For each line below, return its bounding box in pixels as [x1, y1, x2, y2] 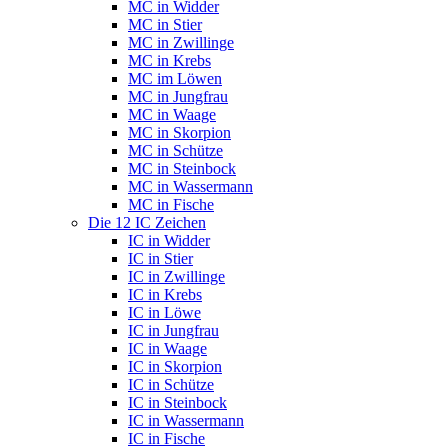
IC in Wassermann [128, 412, 244, 429]
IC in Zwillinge [128, 268, 225, 285]
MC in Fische [128, 196, 214, 213]
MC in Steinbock [128, 160, 236, 177]
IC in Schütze [128, 376, 214, 393]
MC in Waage [128, 106, 216, 123]
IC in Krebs [128, 286, 202, 303]
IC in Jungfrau [128, 322, 219, 339]
